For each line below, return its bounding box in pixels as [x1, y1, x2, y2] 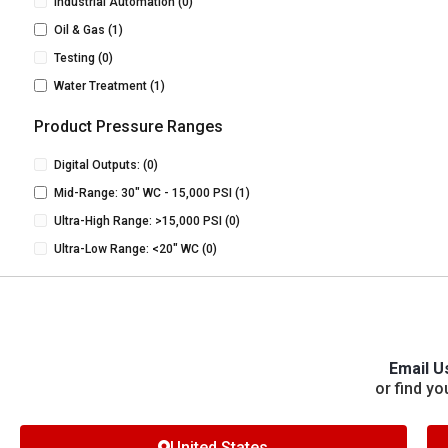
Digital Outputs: [53, 158, 140, 172]
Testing [53, 51, 95, 65]
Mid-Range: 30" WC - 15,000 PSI [53, 186, 232, 200]
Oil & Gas [53, 23, 105, 37]
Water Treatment [53, 79, 147, 93]
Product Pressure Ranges [33, 117, 223, 136]
